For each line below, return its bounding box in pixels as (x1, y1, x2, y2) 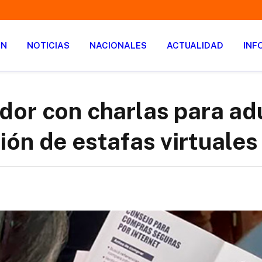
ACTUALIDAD (167, 40, 223, 50)
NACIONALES (89, 40, 147, 50)
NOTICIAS (27, 40, 70, 50)
